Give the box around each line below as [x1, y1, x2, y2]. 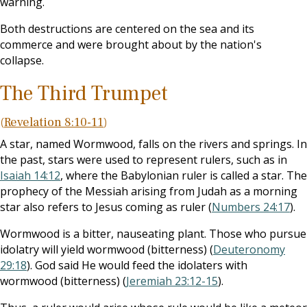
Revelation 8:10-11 [4, 114, 103, 130]
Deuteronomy [213, 242, 285, 257]
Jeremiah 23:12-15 [126, 273, 218, 288]
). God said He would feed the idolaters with [27, 258, 247, 273]
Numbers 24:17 [212, 199, 290, 214]
